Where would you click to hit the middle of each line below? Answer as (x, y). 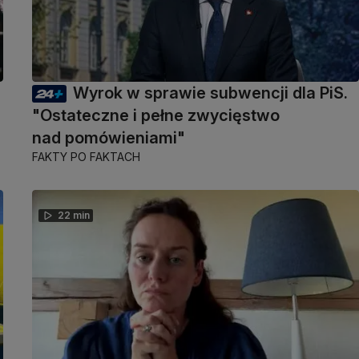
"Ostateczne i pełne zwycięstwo (156, 116)
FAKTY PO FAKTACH (86, 157)
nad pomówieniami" (109, 138)
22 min (74, 216)
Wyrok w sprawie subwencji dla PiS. (210, 93)
